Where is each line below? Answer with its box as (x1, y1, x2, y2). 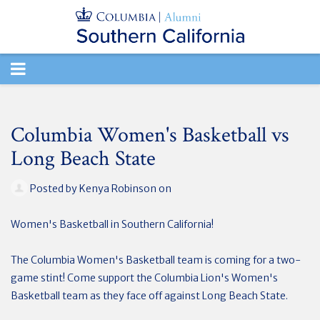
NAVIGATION (10, 88, 116, 110)
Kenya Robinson (79, 181, 156, 195)
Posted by (28, 181, 79, 195)
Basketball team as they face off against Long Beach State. (11, 289, 290, 302)
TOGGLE (10, 57, 76, 79)
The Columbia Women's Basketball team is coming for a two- (11, 253, 301, 266)
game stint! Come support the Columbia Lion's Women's (11, 271, 278, 284)
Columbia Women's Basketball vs (11, 121, 289, 149)
